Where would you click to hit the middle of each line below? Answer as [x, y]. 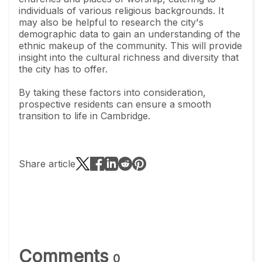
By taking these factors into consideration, [112, 92]
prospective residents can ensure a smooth [115, 104]
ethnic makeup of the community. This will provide [130, 45]
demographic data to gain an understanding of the [130, 34]
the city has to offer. [63, 69]
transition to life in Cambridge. [85, 116]
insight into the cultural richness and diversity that [129, 57]
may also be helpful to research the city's [111, 22]
